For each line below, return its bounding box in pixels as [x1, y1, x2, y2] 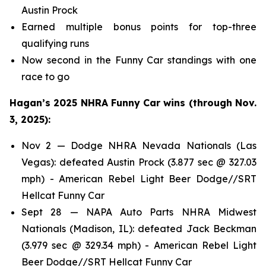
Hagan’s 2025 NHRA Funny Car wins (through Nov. [9, 96, 256, 109]
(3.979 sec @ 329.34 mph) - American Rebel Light [21, 239, 256, 251]
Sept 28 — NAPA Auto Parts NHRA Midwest [21, 205, 256, 218]
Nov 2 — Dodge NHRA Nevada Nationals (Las [21, 139, 256, 151]
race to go [21, 70, 69, 83]
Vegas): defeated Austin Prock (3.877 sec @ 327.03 [21, 156, 256, 168]
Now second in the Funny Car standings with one [21, 53, 256, 66]
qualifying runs [21, 37, 89, 49]
